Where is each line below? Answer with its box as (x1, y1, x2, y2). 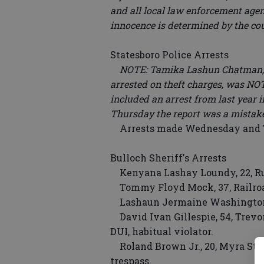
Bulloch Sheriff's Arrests (110, 151, 226, 164)
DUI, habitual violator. (110, 225, 213, 238)
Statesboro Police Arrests (110, 48, 229, 61)
